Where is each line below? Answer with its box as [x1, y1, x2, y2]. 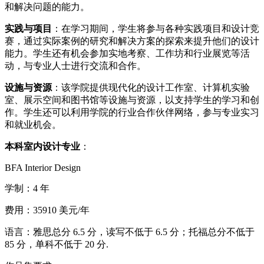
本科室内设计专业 [5, 141, 80, 152]
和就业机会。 [5, 120, 61, 130]
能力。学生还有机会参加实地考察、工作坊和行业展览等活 [5, 48, 250, 59]
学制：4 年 [5, 183, 49, 194]
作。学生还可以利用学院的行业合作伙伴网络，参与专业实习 [5, 107, 259, 118]
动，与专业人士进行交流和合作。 [5, 61, 146, 71]
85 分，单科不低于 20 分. [5, 239, 108, 250]
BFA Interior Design [5, 163, 81, 173]
